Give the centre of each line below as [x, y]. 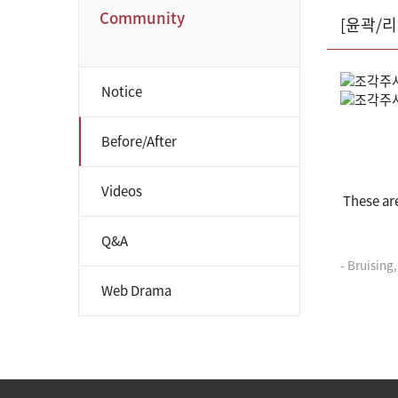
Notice [122, 92]
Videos [122, 191]
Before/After [139, 141]
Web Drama [136, 291]
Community [142, 17]
